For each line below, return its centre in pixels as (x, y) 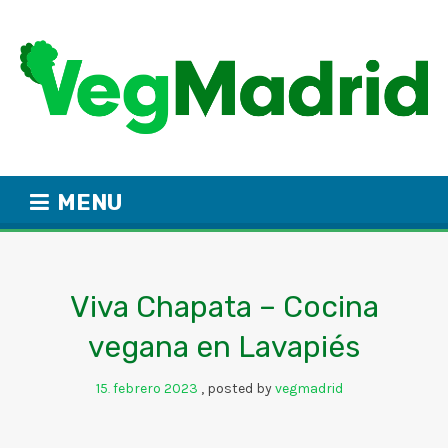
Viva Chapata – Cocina (224, 307)
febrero (138, 389)
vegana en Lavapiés (224, 347)
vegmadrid (308, 389)
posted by (240, 389)
